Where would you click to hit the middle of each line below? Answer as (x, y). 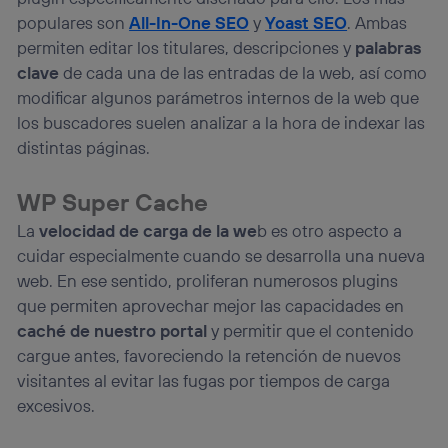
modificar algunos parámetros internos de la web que (218, 97)
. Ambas (377, 22)
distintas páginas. (84, 147)
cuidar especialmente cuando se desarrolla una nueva (221, 255)
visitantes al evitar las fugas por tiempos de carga (204, 380)
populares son (73, 22)
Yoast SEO (306, 22)
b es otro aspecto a (330, 230)
